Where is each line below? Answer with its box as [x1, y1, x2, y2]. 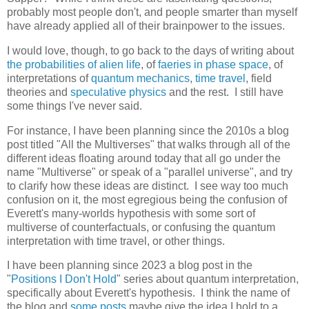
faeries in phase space [158, 58, 268, 70]
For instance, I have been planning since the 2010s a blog [7, 124, 289, 137]
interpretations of [7, 72, 91, 84]
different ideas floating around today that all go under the [7, 152, 281, 164]
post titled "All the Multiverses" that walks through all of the [7, 138, 290, 150]
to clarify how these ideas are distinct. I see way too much [7, 179, 288, 192]
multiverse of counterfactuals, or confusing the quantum [7, 221, 275, 233]
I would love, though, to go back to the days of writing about [7, 44, 294, 57]
